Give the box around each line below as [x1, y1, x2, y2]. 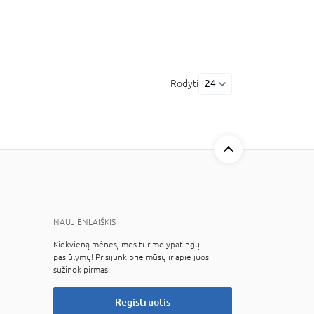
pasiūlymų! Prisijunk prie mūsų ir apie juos [53, 252, 209, 262]
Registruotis [115, 296, 170, 308]
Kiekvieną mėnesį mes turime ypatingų [53, 240, 200, 250]
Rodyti [170, 78, 198, 89]
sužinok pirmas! [53, 265, 110, 275]
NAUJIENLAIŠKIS [53, 217, 116, 227]
